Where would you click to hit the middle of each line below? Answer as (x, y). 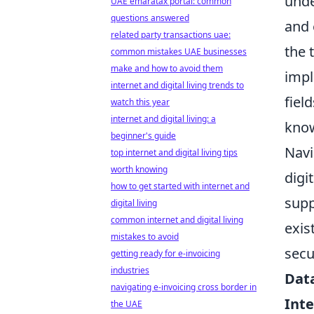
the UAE (127, 304)
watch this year (140, 102)
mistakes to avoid (145, 237)
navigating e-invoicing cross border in (184, 287)
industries (130, 270)
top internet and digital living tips (174, 152)
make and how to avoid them (167, 68)
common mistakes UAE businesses (179, 52)
